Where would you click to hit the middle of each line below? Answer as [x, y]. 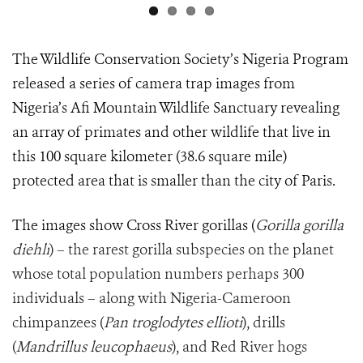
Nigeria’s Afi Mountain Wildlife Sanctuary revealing [176, 108]
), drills [264, 323]
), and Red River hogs [239, 347]
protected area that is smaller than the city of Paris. [174, 181]
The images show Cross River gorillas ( [134, 226]
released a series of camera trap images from [154, 84]
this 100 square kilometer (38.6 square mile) [149, 157]
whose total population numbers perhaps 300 [158, 274]
